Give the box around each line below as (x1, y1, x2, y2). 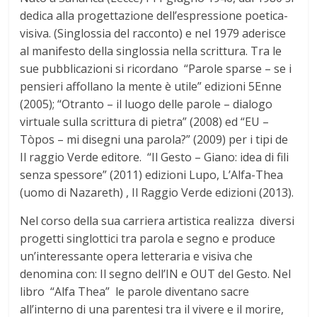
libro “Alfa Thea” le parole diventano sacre (20, 284, 250, 300)
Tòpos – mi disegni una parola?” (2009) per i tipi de (20, 132, 289, 148)
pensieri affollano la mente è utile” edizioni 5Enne (20, 79, 282, 95)
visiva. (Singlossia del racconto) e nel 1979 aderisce (20, 25, 289, 42)
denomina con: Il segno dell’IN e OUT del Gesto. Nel (20, 266, 292, 282)
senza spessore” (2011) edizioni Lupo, (20, 167, 223, 183)
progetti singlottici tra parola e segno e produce (20, 231, 276, 247)
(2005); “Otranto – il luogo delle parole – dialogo (20, 96, 273, 113)
